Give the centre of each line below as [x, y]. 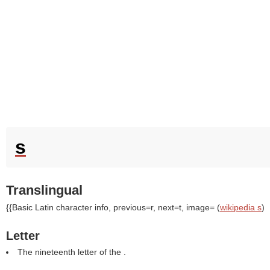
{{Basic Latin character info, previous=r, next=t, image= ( [113, 207]
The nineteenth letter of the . [72, 252]
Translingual [44, 190]
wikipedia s [241, 207]
